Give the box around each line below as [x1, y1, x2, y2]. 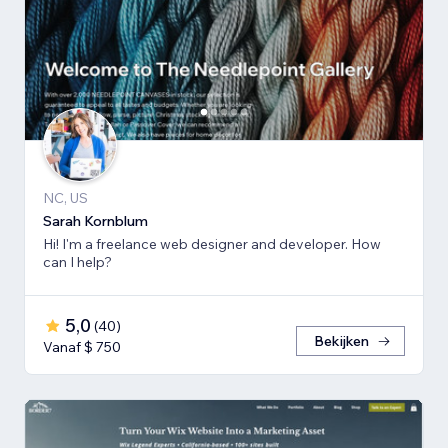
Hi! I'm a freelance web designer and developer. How [43, 234, 351, 253]
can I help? [43, 252, 112, 271]
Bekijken [314, 331, 369, 350]
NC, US [43, 188, 88, 207]
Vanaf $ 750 [43, 337, 121, 356]
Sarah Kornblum [43, 211, 148, 230]
